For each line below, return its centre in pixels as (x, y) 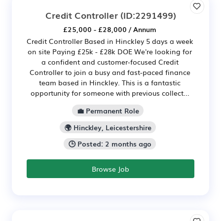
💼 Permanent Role (108, 110)
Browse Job (110, 169)
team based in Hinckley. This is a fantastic (110, 82)
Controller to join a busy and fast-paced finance (110, 72)
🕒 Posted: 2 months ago (110, 144)
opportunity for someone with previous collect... (110, 93)
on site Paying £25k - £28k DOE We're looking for (110, 51)
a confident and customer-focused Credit (110, 62)
